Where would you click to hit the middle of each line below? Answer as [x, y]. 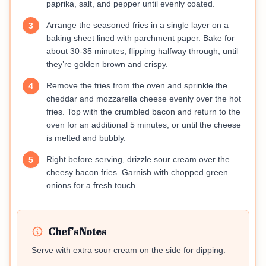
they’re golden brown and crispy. [107, 64]
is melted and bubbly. [86, 138]
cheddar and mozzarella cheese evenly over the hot [144, 99]
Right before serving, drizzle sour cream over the [138, 159]
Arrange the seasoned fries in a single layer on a [137, 25]
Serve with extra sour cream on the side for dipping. [129, 250]
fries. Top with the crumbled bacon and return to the [143, 112]
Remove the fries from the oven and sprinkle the [137, 86]
